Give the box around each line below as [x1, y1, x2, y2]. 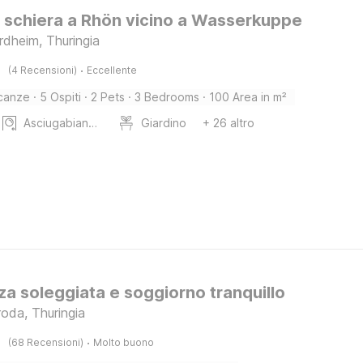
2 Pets [91, 90, 126, 104]
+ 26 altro [203, 116, 255, 130]
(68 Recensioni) [8, 336, 84, 348]
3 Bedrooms [135, 90, 200, 104]
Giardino [141, 116, 187, 130]
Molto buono [93, 336, 155, 348]
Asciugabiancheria [88, 116, 98, 130]
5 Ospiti [40, 90, 82, 104]
